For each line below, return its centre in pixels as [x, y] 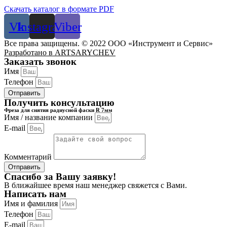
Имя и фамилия [32, 204]
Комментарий [29, 157]
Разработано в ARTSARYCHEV [60, 53]
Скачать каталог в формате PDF [59, 9]
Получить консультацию [59, 103]
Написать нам [35, 194]
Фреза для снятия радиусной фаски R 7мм [58, 110]
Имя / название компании [49, 118]
